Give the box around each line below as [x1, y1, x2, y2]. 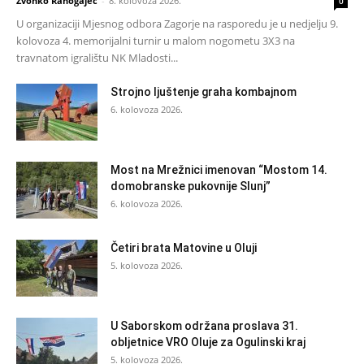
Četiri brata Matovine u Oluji [110, 240, 257, 254]
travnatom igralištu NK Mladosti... [16, 50, 178, 65]
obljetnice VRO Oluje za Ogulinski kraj [110, 335, 305, 349]
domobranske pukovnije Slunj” [110, 179, 271, 193]
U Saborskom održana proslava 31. [110, 318, 298, 332]
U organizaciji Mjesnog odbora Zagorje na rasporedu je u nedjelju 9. [16, 15, 338, 31]
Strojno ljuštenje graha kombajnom [110, 84, 297, 98]
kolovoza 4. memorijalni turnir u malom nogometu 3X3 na [16, 32, 295, 48]
